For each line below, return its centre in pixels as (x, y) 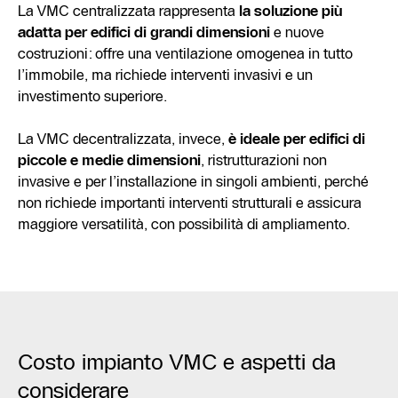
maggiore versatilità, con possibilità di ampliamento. (184, 223)
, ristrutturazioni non (264, 159)
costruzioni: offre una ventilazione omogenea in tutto (185, 53)
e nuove (297, 32)
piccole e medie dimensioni (109, 159)
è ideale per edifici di (297, 138)
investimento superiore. (92, 96)
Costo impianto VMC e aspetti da (177, 362)
